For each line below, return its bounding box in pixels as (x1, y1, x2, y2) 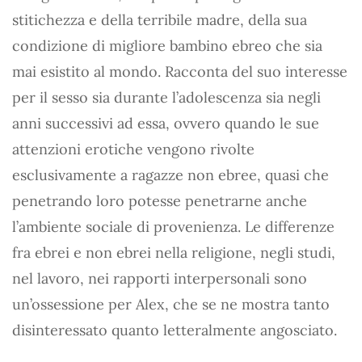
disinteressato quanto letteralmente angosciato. (12, 321, 337, 339)
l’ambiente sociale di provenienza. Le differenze (12, 217, 335, 236)
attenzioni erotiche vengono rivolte (12, 140, 255, 158)
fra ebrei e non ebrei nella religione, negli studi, (12, 243, 335, 262)
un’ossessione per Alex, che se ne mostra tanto (12, 295, 330, 314)
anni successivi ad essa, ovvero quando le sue (12, 114, 319, 133)
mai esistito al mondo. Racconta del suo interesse (12, 62, 347, 81)
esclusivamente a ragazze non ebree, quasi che (12, 166, 329, 184)
